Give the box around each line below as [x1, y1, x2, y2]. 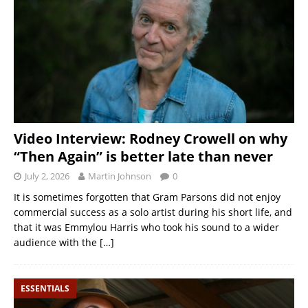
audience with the [14, 235, 100, 249]
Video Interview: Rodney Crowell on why [14, 129, 287, 148]
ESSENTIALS [21, 282, 69, 294]
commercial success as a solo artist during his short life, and [14, 205, 292, 219]
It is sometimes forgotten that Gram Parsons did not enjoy [14, 190, 280, 203]
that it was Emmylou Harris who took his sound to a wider [14, 220, 279, 234]
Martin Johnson [88, 169, 151, 182]
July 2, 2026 [25, 169, 69, 182]
